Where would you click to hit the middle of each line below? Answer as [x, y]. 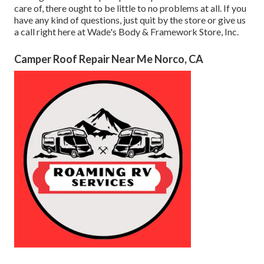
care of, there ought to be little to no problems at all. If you [130, 8]
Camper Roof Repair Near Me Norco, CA [109, 59]
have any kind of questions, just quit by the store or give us [130, 20]
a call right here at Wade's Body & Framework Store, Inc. [126, 32]
